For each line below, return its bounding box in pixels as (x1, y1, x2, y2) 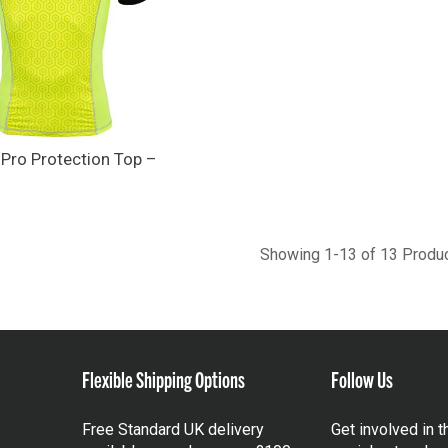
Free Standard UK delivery (81, 419, 264, 439)
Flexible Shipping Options (81, 364, 245, 392)
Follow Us (331, 364, 394, 392)
